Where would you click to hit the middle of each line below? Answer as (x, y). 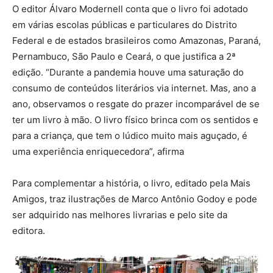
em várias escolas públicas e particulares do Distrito (125, 24)
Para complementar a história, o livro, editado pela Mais (131, 183)
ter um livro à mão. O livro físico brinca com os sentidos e (135, 119)
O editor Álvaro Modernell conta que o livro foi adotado (130, 9)
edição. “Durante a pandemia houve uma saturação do (128, 72)
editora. (29, 230)
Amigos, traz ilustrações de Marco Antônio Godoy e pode (135, 199)
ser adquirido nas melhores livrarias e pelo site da (120, 214)
